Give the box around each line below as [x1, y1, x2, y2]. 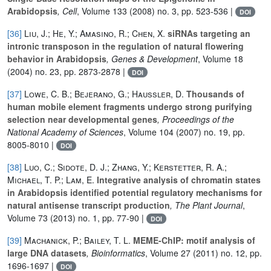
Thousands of [184, 87, 244, 100]
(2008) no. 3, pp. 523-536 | [127, 4, 235, 17]
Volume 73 [7, 211, 48, 224]
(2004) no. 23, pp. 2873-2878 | [7, 65, 128, 77]
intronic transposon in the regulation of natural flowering [7, 39, 244, 52]
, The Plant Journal [170, 198, 243, 211]
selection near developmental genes [7, 113, 157, 125]
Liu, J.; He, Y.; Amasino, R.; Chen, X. [24, 27, 165, 39]
